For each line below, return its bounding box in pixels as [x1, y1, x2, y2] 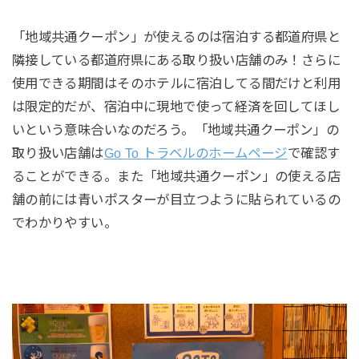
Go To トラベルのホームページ [103, 145, 288, 160]
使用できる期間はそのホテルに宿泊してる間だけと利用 [11, 75, 341, 91]
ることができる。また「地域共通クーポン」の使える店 [11, 168, 341, 184]
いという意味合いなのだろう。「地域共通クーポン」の [11, 122, 340, 137]
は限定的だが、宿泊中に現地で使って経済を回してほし [11, 99, 341, 114]
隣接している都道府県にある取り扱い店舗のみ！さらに [11, 52, 341, 67]
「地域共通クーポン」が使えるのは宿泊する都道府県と [11, 29, 341, 44]
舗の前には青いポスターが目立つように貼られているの [11, 192, 341, 207]
